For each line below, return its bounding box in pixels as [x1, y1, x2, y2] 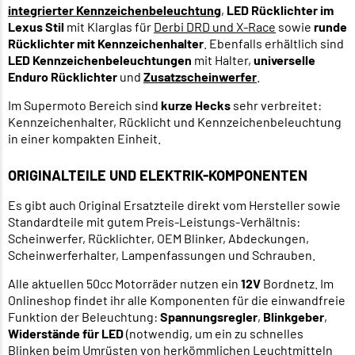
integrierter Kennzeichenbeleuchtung [8, 2, 221, 17]
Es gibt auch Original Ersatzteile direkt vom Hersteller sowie [8, 197, 341, 212]
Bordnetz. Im [261, 275, 334, 291]
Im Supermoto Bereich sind [8, 97, 161, 113]
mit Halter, [192, 52, 254, 67]
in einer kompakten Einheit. [8, 130, 161, 146]
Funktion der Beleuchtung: [8, 308, 160, 324]
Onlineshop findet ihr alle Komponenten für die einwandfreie [8, 292, 345, 307]
